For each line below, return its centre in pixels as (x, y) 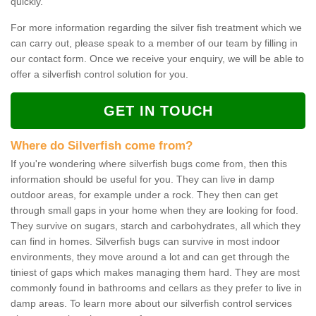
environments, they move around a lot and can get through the (150, 257)
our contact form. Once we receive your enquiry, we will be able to (157, 59)
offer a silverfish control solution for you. (99, 74)
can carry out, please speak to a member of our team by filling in (154, 43)
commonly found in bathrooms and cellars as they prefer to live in (156, 288)
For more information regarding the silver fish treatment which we (156, 28)
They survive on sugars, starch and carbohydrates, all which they (156, 226)
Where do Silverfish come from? (102, 146)
